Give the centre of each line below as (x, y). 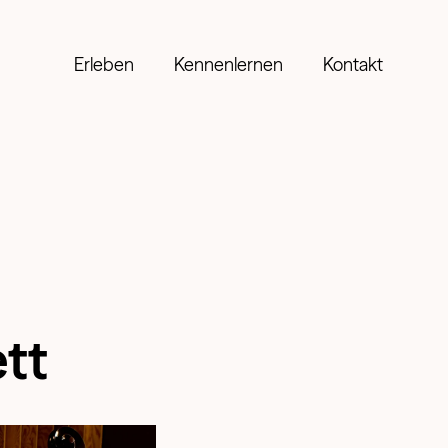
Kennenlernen (228, 64)
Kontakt (353, 64)
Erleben (104, 64)
